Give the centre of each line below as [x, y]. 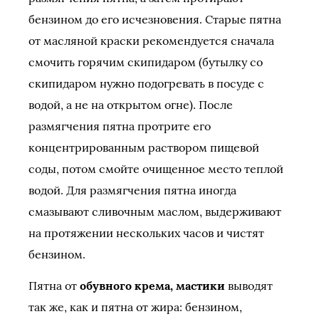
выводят [249, 286]
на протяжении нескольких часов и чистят [146, 233]
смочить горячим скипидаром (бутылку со [146, 62]
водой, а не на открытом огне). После [131, 105]
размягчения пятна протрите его [120, 126]
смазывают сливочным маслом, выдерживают [155, 211]
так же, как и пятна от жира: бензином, [135, 307]
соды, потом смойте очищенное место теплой [156, 169]
